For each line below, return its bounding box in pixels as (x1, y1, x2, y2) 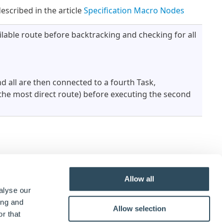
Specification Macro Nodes (84, 4, 184, 16)
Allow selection (112, 204, 166, 213)
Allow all (124, 174, 154, 183)
